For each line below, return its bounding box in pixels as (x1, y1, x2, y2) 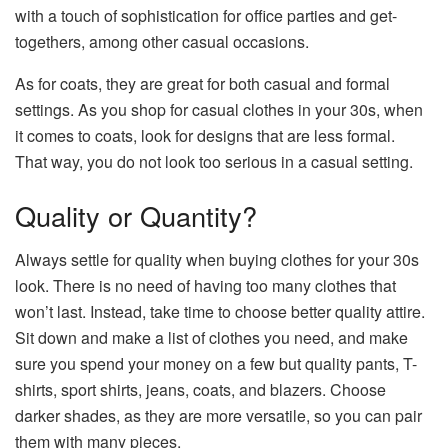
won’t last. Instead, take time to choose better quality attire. (15, 300, 425, 324)
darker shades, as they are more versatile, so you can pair (15, 404, 422, 428)
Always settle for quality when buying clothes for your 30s (15, 248, 419, 272)
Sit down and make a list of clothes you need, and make (15, 326, 408, 350)
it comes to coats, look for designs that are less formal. (15, 123, 399, 147)
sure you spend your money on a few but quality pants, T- (15, 352, 417, 376)
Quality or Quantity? (15, 195, 257, 235)
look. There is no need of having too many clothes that (15, 274, 396, 298)
